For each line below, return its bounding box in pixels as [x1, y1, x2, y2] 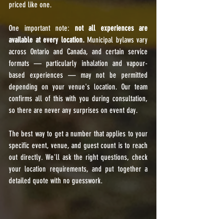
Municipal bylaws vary [84, 35, 148, 44]
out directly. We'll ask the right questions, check [9, 153, 148, 162]
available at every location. [9, 35, 85, 44]
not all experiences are [74, 23, 148, 33]
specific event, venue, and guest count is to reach [9, 141, 148, 150]
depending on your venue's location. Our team [9, 82, 148, 91]
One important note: [9, 23, 75, 33]
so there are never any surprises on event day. [9, 106, 138, 115]
